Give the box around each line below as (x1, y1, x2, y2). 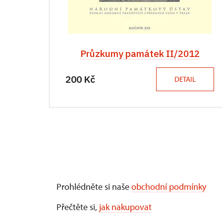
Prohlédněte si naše (56, 180, 131, 192)
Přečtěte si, (56, 201, 99, 213)
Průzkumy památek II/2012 (80, 47, 200, 59)
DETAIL (174, 74, 196, 84)
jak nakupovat (99, 201, 152, 213)
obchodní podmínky (131, 180, 206, 192)
